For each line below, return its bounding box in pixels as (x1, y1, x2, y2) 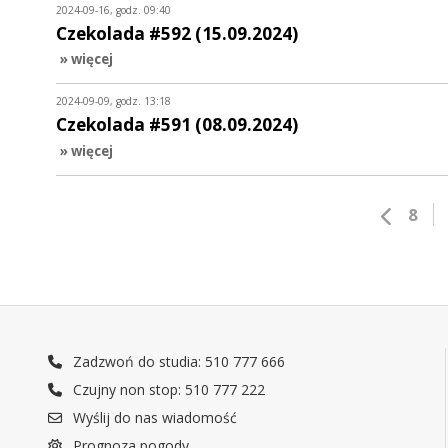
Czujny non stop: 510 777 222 (69, 380, 266, 400)
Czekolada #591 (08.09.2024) (56, 113, 298, 137)
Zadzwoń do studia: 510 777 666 (69, 352, 286, 372)
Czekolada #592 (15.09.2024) (56, 21, 298, 45)
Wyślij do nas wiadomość (69, 408, 238, 428)
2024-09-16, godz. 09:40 (56, 2, 171, 17)
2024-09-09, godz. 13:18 (56, 94, 171, 109)
